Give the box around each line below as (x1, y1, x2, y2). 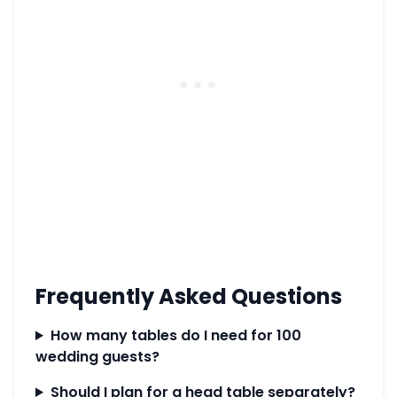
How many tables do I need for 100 (50, 325, 301, 346)
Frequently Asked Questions (35, 282, 342, 311)
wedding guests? (35, 346, 160, 367)
